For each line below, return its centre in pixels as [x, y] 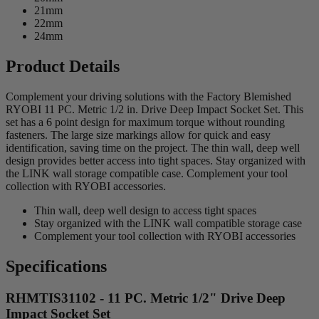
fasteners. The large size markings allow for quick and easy [138, 135]
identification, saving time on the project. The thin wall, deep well [153, 148]
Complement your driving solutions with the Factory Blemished [148, 97]
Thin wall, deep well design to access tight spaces [145, 211]
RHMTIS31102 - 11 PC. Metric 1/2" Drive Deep [146, 298]
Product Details [63, 67]
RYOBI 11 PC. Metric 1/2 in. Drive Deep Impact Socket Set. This [155, 110]
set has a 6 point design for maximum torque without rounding [145, 122]
